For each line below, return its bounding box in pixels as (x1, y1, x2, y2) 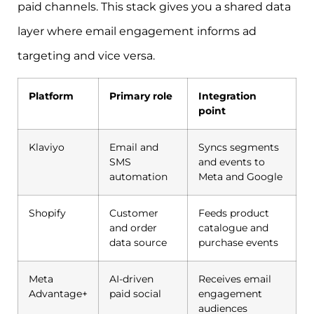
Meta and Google (198, 170, 282, 184)
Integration (198, 90, 257, 103)
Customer (109, 207, 158, 220)
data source (109, 236, 167, 250)
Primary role (109, 90, 172, 103)
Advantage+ (29, 287, 88, 301)
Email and (109, 141, 158, 154)
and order (109, 221, 157, 235)
